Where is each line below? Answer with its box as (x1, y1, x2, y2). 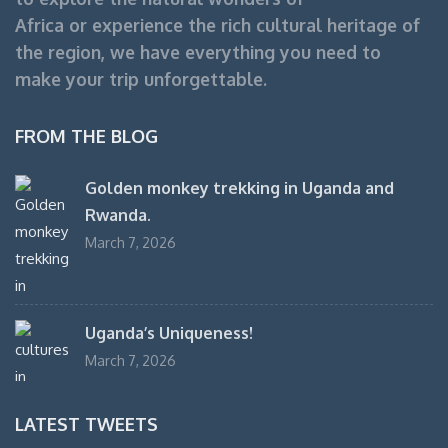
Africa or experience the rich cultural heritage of (15, 14, 420, 37)
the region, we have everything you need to (15, 41, 381, 64)
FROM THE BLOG (15, 125, 158, 148)
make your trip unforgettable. (15, 68, 267, 91)
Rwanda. (85, 205, 151, 226)
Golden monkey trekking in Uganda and (85, 178, 394, 199)
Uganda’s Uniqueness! (85, 323, 253, 344)
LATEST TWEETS (15, 413, 158, 436)
